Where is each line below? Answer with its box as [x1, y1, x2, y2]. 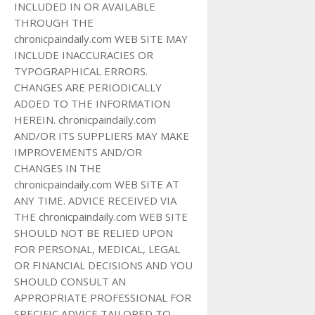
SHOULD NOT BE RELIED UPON [14, 226, 173, 240]
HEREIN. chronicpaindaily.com [14, 112, 156, 127]
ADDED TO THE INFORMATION [14, 96, 170, 110]
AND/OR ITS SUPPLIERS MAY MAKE [14, 129, 189, 143]
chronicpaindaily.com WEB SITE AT [14, 177, 179, 191]
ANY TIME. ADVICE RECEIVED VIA [14, 193, 176, 207]
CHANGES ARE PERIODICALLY [14, 80, 162, 94]
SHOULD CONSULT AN [14, 274, 126, 288]
